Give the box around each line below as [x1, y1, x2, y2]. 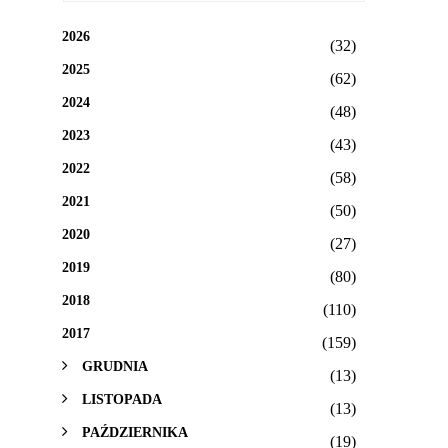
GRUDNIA [82, 358, 148, 375]
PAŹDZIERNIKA [82, 424, 188, 441]
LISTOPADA [82, 391, 162, 408]
